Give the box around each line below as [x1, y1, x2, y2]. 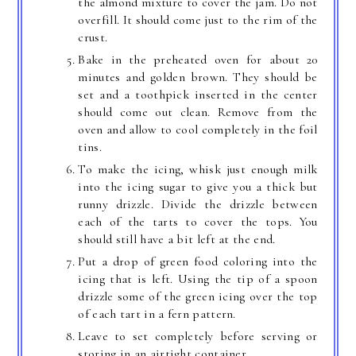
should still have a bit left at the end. [78, 231, 276, 248]
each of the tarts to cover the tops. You [78, 214, 318, 230]
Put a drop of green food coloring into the [78, 253, 318, 270]
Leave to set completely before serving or [78, 328, 318, 345]
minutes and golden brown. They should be [78, 69, 318, 86]
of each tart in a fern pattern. [78, 306, 236, 323]
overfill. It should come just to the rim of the [78, 12, 318, 29]
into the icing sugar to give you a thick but [78, 179, 318, 195]
